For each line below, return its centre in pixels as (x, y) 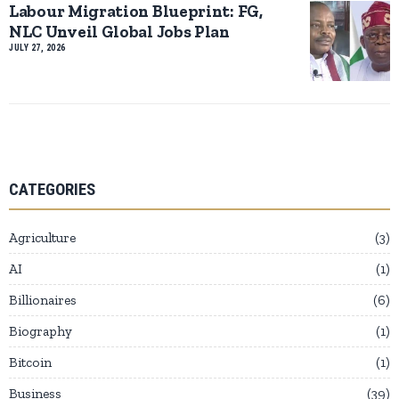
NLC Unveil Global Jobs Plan (119, 31)
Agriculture (42, 237)
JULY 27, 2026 (37, 47)
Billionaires (43, 300)
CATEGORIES (52, 189)
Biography (41, 331)
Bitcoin (30, 362)
